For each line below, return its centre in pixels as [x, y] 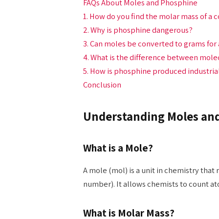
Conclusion [102, 84]
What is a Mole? [118, 148]
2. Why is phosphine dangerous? [138, 30]
